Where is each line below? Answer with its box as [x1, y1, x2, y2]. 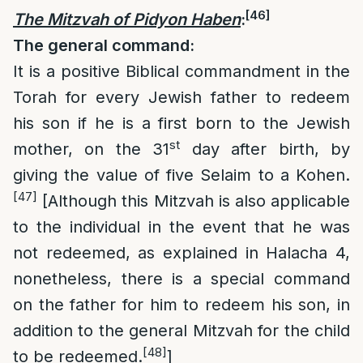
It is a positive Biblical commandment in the [13, 62, 350, 81]
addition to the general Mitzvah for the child [13, 321, 350, 340]
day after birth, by [180, 139, 351, 159]
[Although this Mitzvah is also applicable [37, 191, 350, 211]
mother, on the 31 [13, 139, 170, 159]
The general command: [13, 36, 194, 55]
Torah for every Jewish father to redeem [13, 88, 350, 107]
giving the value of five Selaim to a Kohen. [13, 165, 350, 185]
